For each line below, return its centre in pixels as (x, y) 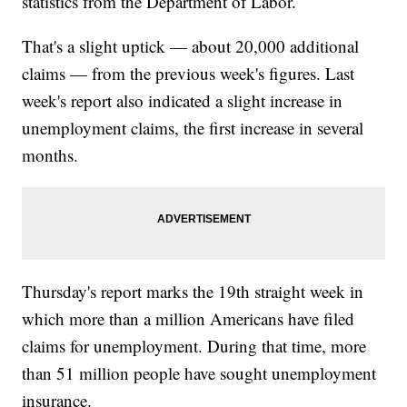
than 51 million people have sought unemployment (199, 373)
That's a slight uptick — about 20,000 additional (191, 46)
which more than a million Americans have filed (189, 319)
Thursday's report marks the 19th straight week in (193, 292)
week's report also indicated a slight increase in (183, 101)
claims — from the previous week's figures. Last (189, 74)
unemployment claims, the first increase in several (193, 128)
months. (50, 155)
